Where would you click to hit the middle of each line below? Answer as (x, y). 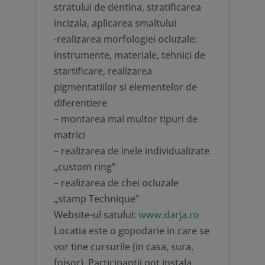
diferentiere (80, 103)
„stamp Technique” (96, 199)
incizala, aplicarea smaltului (115, 23)
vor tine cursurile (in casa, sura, (123, 247)
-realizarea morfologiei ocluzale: (125, 39)
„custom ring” (84, 167)
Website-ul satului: (96, 215)
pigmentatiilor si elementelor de (125, 87)
